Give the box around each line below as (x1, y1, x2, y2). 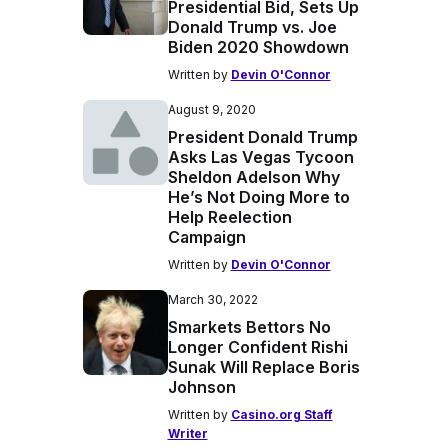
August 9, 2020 (167, 102, 256, 117)
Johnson (167, 377, 236, 397)
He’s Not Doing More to (167, 187, 350, 207)
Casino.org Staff (230, 407, 333, 422)
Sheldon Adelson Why (167, 167, 340, 187)
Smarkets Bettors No (167, 317, 331, 337)
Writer (167, 426, 208, 441)
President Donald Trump (167, 127, 358, 147)
